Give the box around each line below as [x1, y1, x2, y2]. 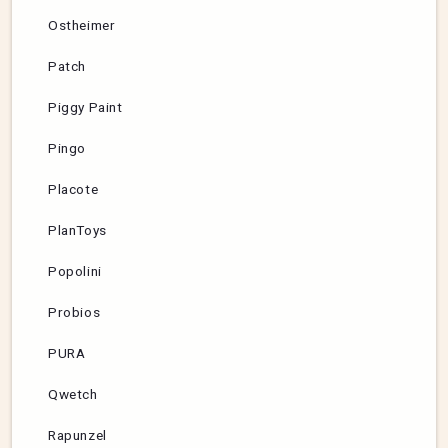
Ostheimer [48, 17, 116, 34]
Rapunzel [48, 427, 107, 444]
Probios [48, 304, 101, 321]
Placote [48, 181, 99, 198]
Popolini [48, 263, 102, 280]
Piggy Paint [48, 99, 123, 116]
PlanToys [48, 222, 107, 239]
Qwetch [48, 386, 98, 403]
